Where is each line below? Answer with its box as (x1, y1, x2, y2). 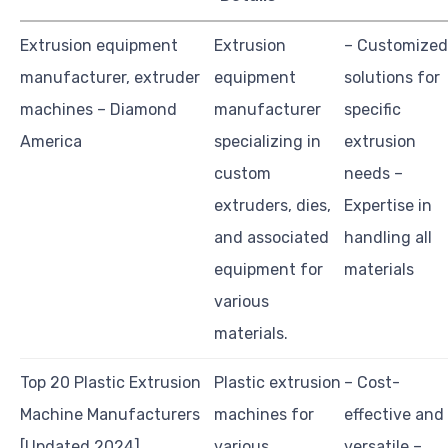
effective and (344, 405, 444, 425)
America (20, 132, 82, 152)
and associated (214, 228, 329, 248)
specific (344, 100, 401, 120)
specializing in (214, 132, 321, 152)
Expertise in (344, 196, 432, 216)
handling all (344, 228, 432, 248)
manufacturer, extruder (20, 68, 200, 88)
